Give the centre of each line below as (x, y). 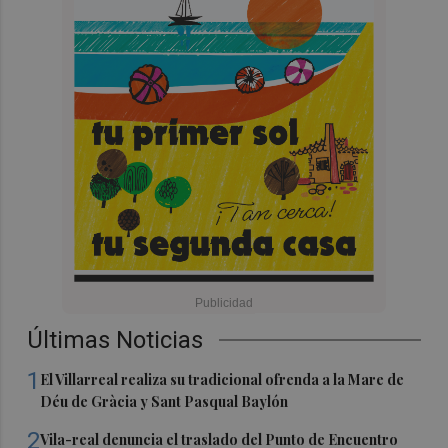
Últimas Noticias (115, 339)
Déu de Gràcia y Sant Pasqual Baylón (164, 401)
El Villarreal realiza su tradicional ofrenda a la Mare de (222, 379)
